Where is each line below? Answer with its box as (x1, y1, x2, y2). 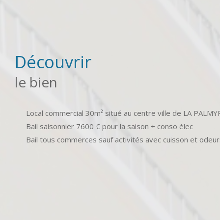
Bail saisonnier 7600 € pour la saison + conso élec (26, 121, 193, 131)
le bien (15, 72, 57, 91)
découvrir (27, 50, 91, 73)
